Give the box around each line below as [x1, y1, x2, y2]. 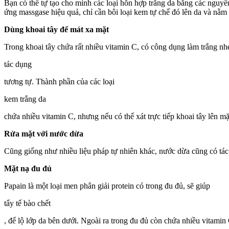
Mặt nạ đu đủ [4, 164, 52, 173]
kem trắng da [4, 94, 46, 103]
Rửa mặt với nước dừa [4, 129, 83, 138]
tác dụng [4, 59, 32, 68]
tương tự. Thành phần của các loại [4, 77, 114, 86]
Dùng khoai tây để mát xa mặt [4, 25, 109, 34]
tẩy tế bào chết [4, 198, 51, 208]
